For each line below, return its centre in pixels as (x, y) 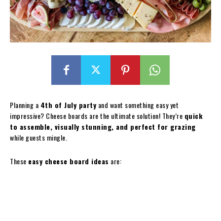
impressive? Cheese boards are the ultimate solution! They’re (97, 115)
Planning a (25, 105)
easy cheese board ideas (69, 161)
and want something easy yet (137, 105)
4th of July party (68, 105)
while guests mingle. (38, 137)
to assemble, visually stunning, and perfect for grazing (103, 126)
